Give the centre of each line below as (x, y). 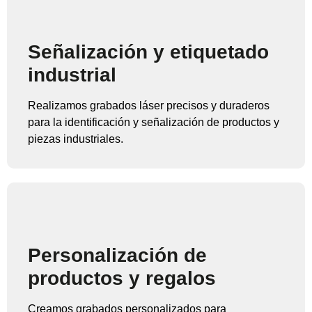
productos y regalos (122, 279)
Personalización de (117, 256)
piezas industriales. (76, 139)
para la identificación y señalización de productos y (154, 123)
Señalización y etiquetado (148, 52)
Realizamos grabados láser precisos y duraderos (149, 106)
